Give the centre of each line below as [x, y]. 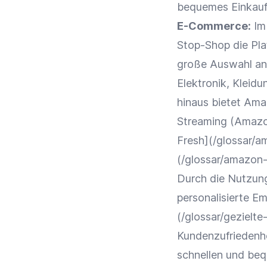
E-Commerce [212, 26]
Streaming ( [206, 121]
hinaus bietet [210, 102]
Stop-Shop [204, 45]
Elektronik [202, 83]
